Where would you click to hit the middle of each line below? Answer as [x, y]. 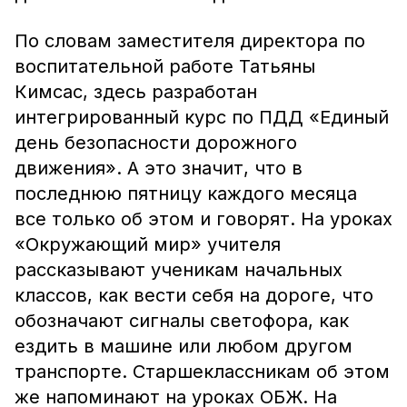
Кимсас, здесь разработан [136, 92]
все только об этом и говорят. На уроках [203, 219]
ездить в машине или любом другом [184, 346]
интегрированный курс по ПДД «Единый [202, 117]
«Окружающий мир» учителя [148, 244]
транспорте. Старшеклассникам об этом [202, 372]
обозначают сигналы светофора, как [182, 321]
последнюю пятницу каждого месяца [186, 194]
